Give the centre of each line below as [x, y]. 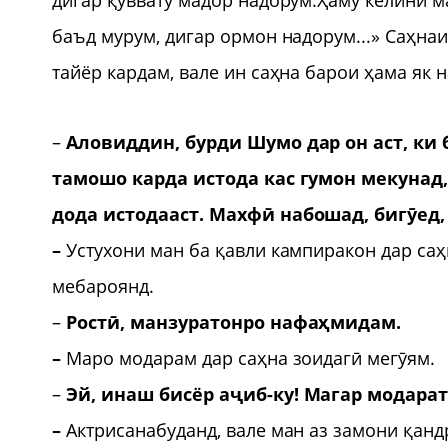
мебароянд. [103, 285]
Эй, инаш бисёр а [147, 393]
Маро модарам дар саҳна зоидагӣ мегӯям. [250, 357]
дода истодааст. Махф [157, 213]
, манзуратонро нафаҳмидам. [260, 321]
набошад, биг [341, 213]
